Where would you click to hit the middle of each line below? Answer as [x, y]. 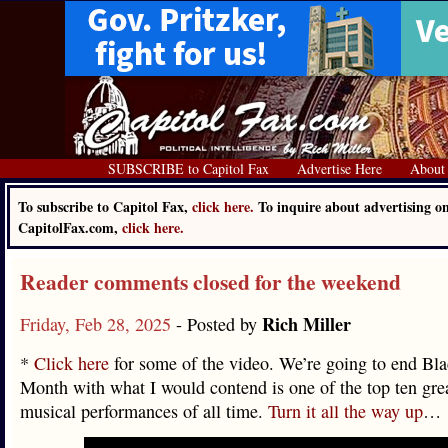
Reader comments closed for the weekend [210, 281]
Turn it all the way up [345, 411]
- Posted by [219, 324]
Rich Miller [306, 324]
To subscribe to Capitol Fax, [105, 206]
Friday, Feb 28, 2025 [98, 324]
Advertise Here [339, 168]
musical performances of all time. [144, 411]
